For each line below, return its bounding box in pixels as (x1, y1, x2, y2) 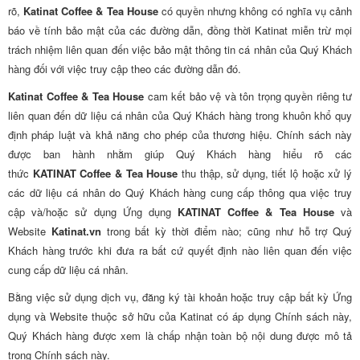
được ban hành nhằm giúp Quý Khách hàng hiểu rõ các (8, 146, 352, 162)
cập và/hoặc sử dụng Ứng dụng (8, 204, 178, 219)
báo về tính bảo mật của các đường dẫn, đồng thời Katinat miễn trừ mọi (8, 22, 352, 38)
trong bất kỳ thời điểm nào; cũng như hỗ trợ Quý (100, 223, 352, 239)
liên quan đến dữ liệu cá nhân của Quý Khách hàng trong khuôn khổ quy (8, 108, 352, 123)
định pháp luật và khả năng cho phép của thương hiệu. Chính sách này (8, 127, 352, 142)
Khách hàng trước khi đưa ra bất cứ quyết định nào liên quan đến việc (8, 243, 352, 258)
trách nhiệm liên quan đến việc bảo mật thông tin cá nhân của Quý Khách (8, 42, 352, 57)
